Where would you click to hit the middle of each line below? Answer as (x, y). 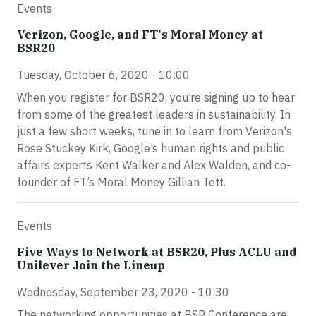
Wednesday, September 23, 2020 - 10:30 (123, 292)
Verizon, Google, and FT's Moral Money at (140, 35)
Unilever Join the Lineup (91, 265)
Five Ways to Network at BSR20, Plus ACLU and (157, 252)
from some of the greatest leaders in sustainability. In (154, 114)
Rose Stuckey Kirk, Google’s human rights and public (151, 148)
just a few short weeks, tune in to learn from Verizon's (154, 131)
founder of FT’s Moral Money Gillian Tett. (121, 182)
